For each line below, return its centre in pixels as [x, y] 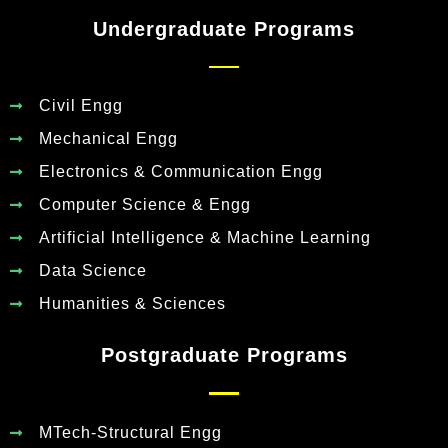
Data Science [92, 271]
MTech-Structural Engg [130, 432]
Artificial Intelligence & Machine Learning [204, 238]
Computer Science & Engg [144, 205]
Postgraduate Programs [224, 355]
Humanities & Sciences [132, 304]
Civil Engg [80, 106]
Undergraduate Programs [224, 28]
